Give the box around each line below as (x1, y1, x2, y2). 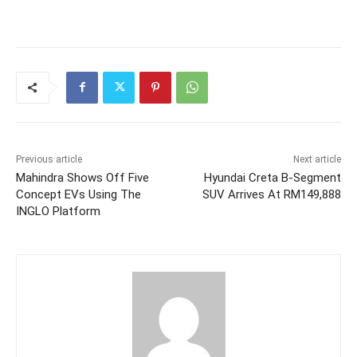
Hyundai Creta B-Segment (203, 170, 341, 185)
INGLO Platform (16, 203, 100, 218)
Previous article (16, 153, 82, 165)
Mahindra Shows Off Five (16, 170, 149, 185)
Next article (292, 153, 341, 165)
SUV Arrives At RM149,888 (202, 186, 341, 202)
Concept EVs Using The (16, 186, 141, 202)
